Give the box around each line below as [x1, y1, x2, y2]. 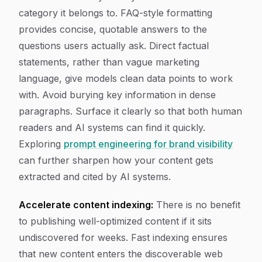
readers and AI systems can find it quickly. [19, 122, 205, 133]
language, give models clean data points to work [19, 73, 233, 84]
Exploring [19, 138, 64, 150]
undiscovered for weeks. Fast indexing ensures [19, 232, 227, 243]
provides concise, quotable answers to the [19, 23, 207, 35]
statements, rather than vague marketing [19, 56, 199, 68]
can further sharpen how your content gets [19, 154, 213, 166]
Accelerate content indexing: [19, 199, 153, 211]
